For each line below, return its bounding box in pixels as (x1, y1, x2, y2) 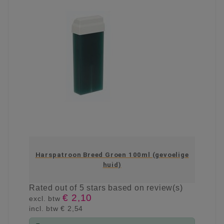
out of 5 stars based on (55, 183, 147, 192)
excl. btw (29, 194, 63, 203)
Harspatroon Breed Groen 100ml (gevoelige (35, 150, 189, 158)
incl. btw (29, 204, 61, 213)
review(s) (146, 183, 183, 192)
